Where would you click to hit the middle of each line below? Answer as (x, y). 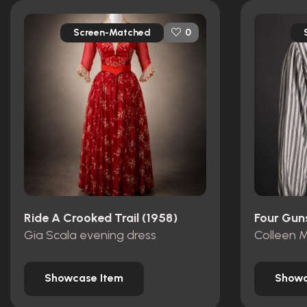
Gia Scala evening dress (90, 235)
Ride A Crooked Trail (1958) (101, 218)
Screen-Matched (112, 32)
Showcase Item (84, 278)
